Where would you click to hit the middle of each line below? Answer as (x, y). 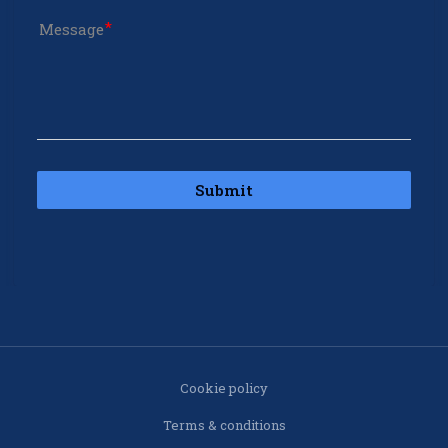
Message (71, 29)
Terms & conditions (224, 424)
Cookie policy (224, 387)
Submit (224, 190)
